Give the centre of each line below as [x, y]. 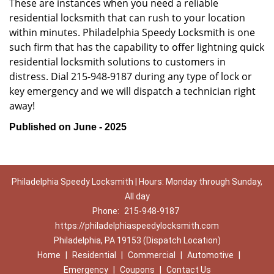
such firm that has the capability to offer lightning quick [137, 47]
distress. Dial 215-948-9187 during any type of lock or [131, 76]
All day [137, 196]
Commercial [151, 255]
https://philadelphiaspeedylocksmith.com [137, 226]
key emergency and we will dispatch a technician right [132, 91]
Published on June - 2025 [68, 127]
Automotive [210, 255]
